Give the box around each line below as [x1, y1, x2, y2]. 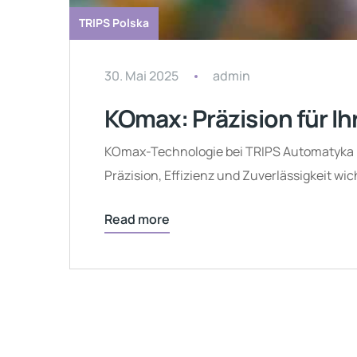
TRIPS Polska [78, 14, 149, 30]
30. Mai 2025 [104, 66, 178, 84]
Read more [104, 210, 170, 228]
